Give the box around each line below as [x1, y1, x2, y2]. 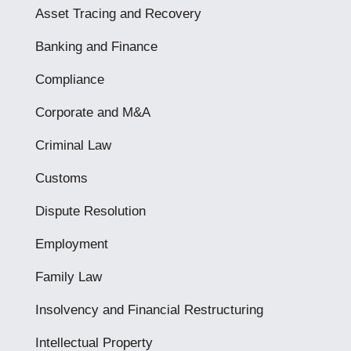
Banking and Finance [34, 39, 157, 54]
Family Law [34, 270, 102, 284]
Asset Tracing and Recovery [34, 6, 201, 21]
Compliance [34, 72, 104, 87]
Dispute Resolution [34, 204, 146, 219]
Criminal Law [34, 138, 111, 153]
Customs [34, 171, 88, 186]
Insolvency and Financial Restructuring [34, 302, 263, 317]
